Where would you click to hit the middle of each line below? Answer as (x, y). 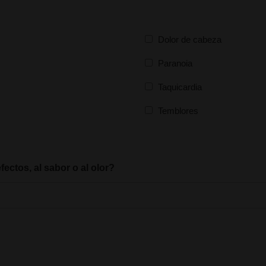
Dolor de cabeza (189, 39)
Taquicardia (180, 87)
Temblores (178, 110)
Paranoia (175, 63)
